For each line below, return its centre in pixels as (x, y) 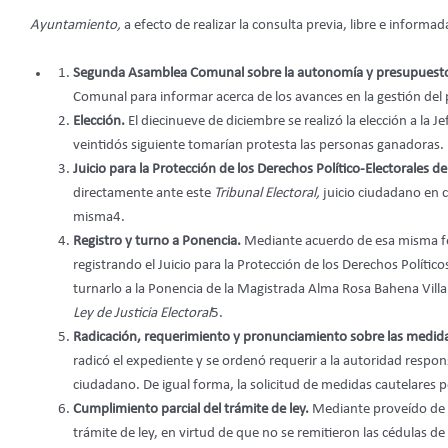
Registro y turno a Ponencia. (158, 241)
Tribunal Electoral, (268, 193)
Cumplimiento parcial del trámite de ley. (192, 409)
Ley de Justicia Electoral (141, 313)
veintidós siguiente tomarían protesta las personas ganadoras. (258, 145)
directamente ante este (143, 193)
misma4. (98, 217)
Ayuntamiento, (77, 25)
